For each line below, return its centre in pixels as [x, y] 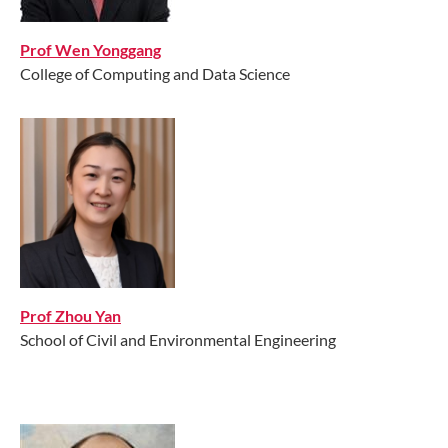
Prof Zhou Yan [70, 315]
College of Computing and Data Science [155, 73]
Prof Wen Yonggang [90, 49]
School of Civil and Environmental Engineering [178, 339]
